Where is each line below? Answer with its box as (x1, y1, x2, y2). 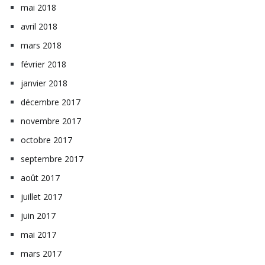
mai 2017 (21, 228, 56, 240)
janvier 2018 (21, 77, 67, 89)
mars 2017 (21, 247, 62, 259)
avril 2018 (21, 20, 57, 32)
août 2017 (21, 172, 60, 183)
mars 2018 (21, 39, 62, 51)
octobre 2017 (21, 134, 72, 146)
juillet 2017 (21, 190, 62, 202)
